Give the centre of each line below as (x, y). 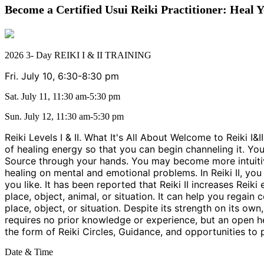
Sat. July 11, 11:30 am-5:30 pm (62, 96)
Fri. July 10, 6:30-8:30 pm (62, 76)
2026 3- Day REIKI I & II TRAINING (78, 55)
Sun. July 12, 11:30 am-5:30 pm (64, 116)
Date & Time (29, 252)
